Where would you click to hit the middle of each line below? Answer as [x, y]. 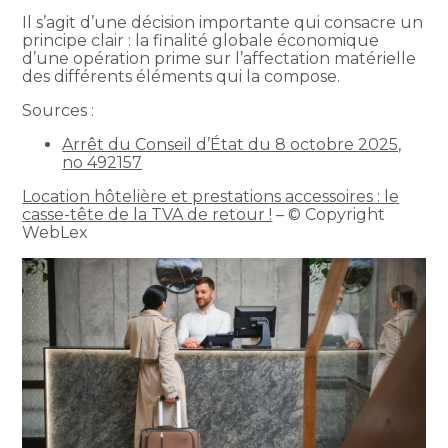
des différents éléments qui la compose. [181, 76]
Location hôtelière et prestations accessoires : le [211, 196]
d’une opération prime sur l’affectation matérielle [219, 58]
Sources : [58, 110]
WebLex [55, 232]
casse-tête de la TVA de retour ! [147, 214]
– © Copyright [329, 214]
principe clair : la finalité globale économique [201, 40]
